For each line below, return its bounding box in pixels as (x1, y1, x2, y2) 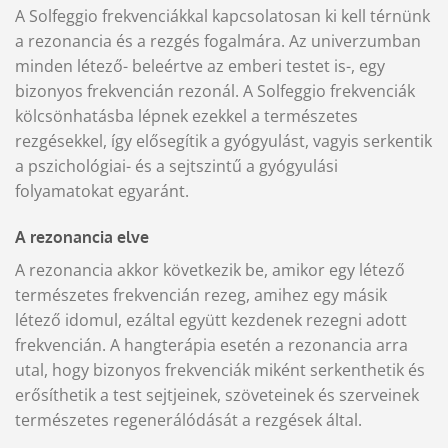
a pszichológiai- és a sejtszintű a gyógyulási (15, 155, 338, 178)
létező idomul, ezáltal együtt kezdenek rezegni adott (15, 309, 407, 332)
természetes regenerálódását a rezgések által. (15, 409, 362, 432)
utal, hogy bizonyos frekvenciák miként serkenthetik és (15, 359, 425, 382)
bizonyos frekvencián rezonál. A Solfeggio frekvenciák (15, 80, 415, 103)
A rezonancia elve (15, 227, 149, 248)
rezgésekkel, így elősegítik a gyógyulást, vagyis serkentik (15, 130, 432, 153)
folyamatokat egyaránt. (15, 180, 189, 203)
